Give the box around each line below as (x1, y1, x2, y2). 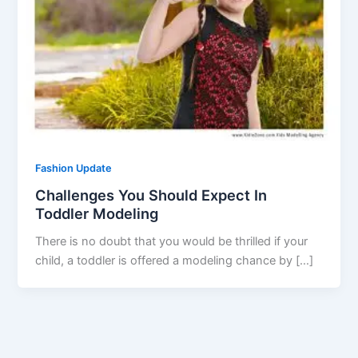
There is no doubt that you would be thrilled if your (35, 234, 308, 249)
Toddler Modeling (35, 205, 159, 223)
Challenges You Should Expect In (35, 186, 268, 205)
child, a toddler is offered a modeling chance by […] (35, 253, 314, 268)
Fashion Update (35, 161, 113, 174)
